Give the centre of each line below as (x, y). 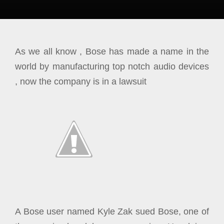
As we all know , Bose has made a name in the (112, 51)
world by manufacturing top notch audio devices (112, 66)
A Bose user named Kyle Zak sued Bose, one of (112, 211)
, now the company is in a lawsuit (81, 81)
